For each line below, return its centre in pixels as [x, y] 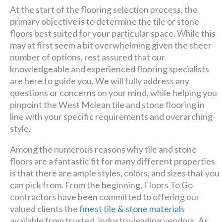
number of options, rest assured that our [88, 57]
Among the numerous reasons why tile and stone [104, 149]
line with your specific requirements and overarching [111, 117]
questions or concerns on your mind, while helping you [114, 93]
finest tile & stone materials [132, 209]
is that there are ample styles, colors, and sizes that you [115, 173]
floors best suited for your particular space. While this [113, 33]
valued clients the [45, 209]
